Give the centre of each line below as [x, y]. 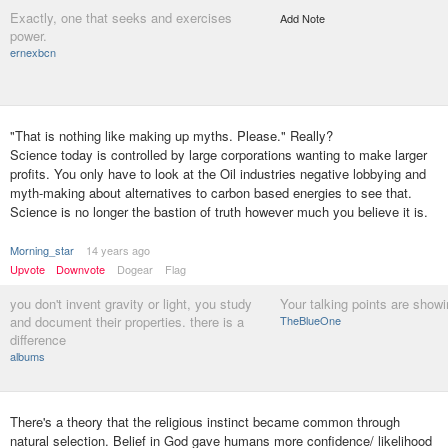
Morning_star [42, 250]
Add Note [302, 18]
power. [28, 35]
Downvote [80, 269]
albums [27, 356]
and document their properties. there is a [127, 321]
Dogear [135, 269]
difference [38, 339]
